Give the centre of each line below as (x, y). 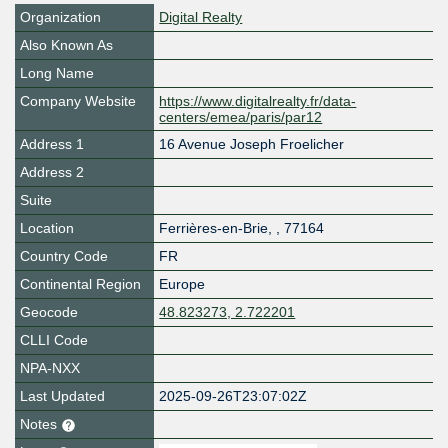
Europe (182, 284)
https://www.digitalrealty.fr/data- (258, 101)
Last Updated (62, 396)
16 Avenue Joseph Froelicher (252, 144)
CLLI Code (54, 340)
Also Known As (66, 45)
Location (47, 228)
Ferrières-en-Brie (214, 228)
